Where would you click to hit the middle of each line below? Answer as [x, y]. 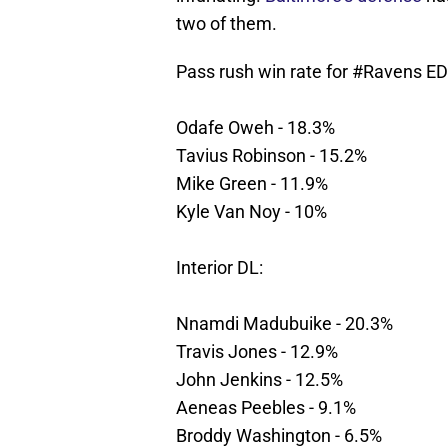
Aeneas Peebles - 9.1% [266, 408]
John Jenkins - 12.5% [259, 380]
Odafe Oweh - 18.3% [255, 128]
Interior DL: [219, 268]
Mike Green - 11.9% [252, 184]
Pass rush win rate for [264, 72]
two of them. [226, 24]
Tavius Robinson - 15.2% [271, 156]
